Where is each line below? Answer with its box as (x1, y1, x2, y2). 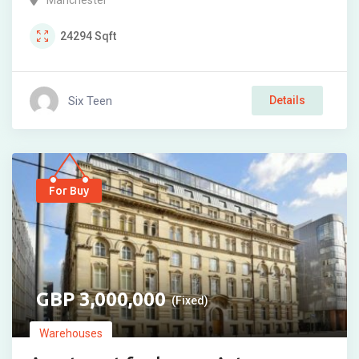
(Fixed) (171, 294, 208, 308)
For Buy (49, 184, 89, 198)
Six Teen (68, 93, 112, 108)
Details (269, 94, 305, 107)
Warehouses (39, 327, 103, 341)
